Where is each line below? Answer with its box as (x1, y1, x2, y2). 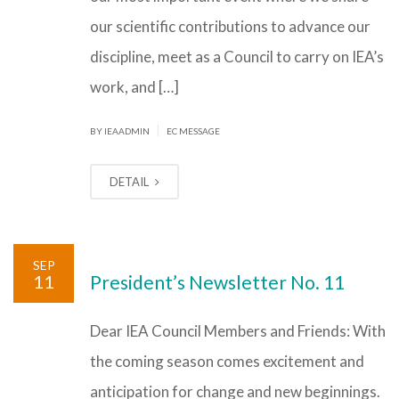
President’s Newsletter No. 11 (90, 271, 345, 293)
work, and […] (90, 77, 179, 96)
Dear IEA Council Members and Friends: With (90, 322, 386, 340)
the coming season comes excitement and (90, 352, 364, 370)
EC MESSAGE (167, 126, 220, 136)
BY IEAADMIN (90, 126, 151, 136)
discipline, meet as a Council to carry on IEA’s (90, 47, 384, 66)
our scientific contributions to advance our (90, 17, 370, 36)
